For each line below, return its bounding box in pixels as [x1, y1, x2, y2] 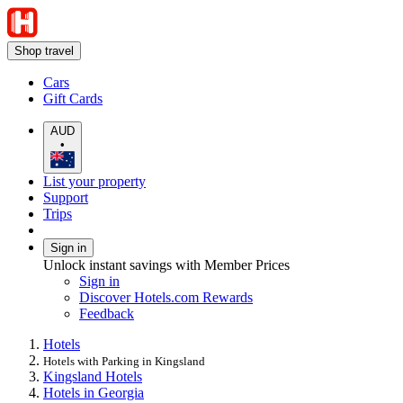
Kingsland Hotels [43, 368, 142, 384]
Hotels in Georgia [43, 384, 144, 400]
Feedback [79, 305, 134, 321]
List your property [43, 173, 146, 189]
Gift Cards [43, 91, 103, 106]
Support [43, 189, 88, 205]
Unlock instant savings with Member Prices [43, 256, 290, 273]
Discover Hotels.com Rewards [79, 289, 253, 305]
